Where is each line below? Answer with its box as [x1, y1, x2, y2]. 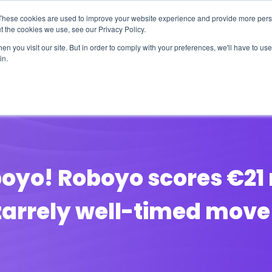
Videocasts [180, 65, 237, 79]
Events [123, 65, 157, 79]
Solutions [53, 65, 100, 79]
